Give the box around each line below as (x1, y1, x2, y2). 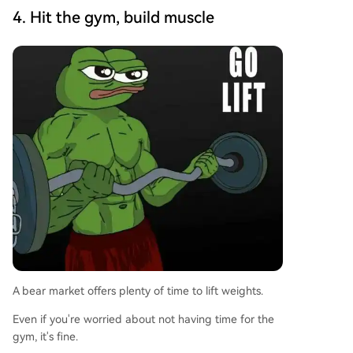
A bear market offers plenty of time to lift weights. (13, 284, 263, 297)
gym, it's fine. (13, 329, 78, 343)
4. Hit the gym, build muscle (13, 7, 214, 27)
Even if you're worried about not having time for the (13, 312, 274, 325)
